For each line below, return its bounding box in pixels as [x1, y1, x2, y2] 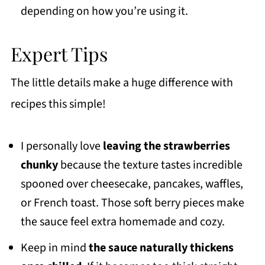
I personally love [20, 137, 103, 154]
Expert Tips [10, 40, 108, 66]
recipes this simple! [10, 95, 106, 112]
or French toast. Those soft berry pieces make [20, 194, 244, 211]
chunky [20, 156, 60, 173]
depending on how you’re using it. [20, 2, 188, 20]
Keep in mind [20, 239, 89, 256]
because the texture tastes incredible [60, 156, 243, 173]
